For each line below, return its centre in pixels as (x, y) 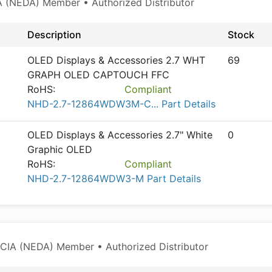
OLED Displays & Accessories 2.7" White (120, 135)
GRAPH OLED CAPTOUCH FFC (98, 75)
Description (54, 35)
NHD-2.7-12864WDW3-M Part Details (114, 178)
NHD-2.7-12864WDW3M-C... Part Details (121, 104)
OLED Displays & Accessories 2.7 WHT (116, 60)
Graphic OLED (60, 149)
